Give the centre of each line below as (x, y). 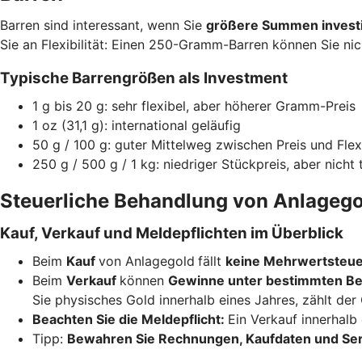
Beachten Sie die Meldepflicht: (130, 319)
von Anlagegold (147, 261)
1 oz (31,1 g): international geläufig (137, 125)
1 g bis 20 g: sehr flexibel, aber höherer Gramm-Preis (194, 105)
